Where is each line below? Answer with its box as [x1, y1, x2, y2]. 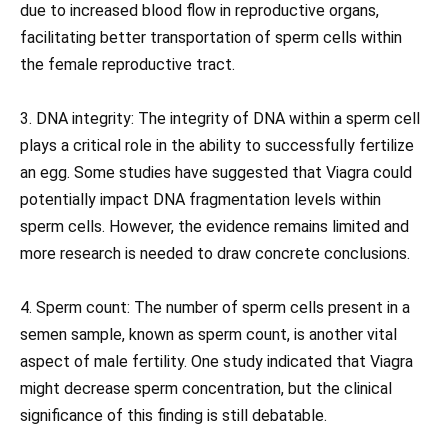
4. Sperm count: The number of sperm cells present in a [20, 298, 410, 318]
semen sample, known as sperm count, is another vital [20, 325, 397, 345]
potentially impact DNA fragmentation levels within [20, 190, 381, 210]
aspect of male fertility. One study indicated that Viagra [20, 352, 413, 372]
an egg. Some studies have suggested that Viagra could [20, 163, 412, 183]
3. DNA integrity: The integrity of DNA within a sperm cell [20, 109, 420, 129]
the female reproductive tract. [20, 55, 235, 75]
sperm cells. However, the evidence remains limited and [20, 217, 409, 237]
